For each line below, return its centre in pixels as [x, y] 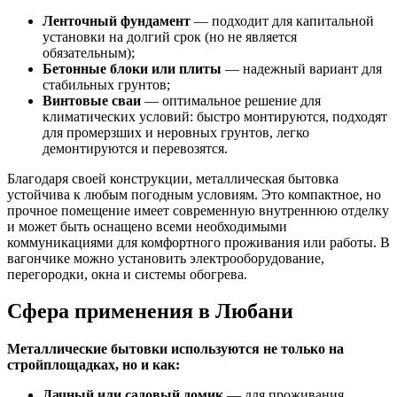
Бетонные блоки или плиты [132, 68]
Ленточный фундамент [117, 20]
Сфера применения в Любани [150, 311]
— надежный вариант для [302, 68]
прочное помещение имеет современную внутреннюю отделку [198, 210]
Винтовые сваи [92, 100]
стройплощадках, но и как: [93, 365]
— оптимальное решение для [231, 100]
